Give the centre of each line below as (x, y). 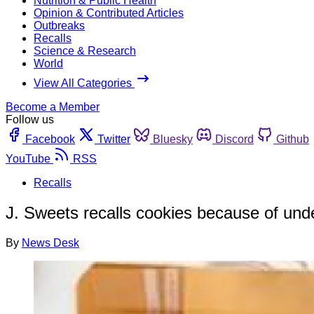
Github (293, 139)
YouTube (28, 158)
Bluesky (173, 139)
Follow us (30, 119)
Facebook (50, 139)
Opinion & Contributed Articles (109, 13)
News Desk (50, 243)
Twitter (114, 139)
